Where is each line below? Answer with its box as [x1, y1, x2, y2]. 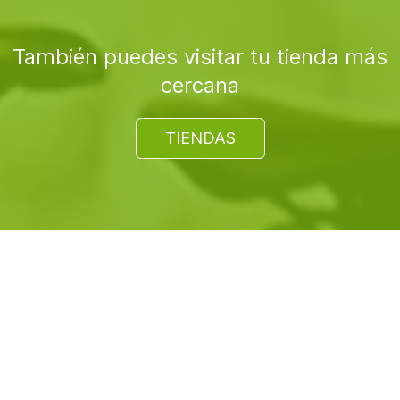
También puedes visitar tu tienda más [12, 43, 387, 70]
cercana [161, 71, 239, 98]
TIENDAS [164, 128, 236, 147]
